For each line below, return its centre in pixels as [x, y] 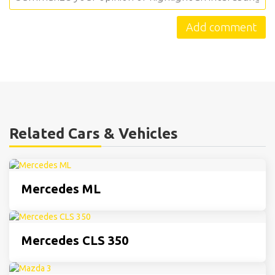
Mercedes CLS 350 [75, 240]
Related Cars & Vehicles [94, 134]
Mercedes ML [61, 189]
